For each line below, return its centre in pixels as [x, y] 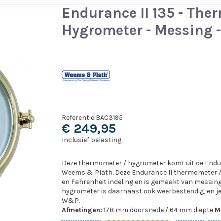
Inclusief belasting [91, 140]
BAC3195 [109, 118]
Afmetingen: [82, 210]
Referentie [78, 118]
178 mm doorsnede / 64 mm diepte [158, 210]
